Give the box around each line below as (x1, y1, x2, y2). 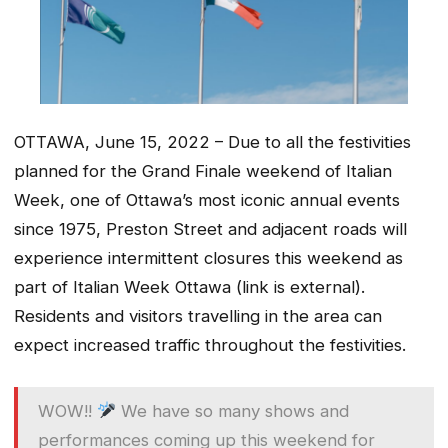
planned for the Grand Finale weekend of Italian (14, 160, 392, 181)
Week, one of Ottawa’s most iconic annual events (14, 189, 400, 210)
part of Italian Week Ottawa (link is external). (14, 276, 365, 297)
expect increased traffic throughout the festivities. (14, 334, 406, 355)
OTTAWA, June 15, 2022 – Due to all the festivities (14, 131, 411, 152)
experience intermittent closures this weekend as (14, 247, 403, 268)
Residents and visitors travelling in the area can (14, 305, 382, 326)
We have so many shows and (116, 400, 350, 421)
